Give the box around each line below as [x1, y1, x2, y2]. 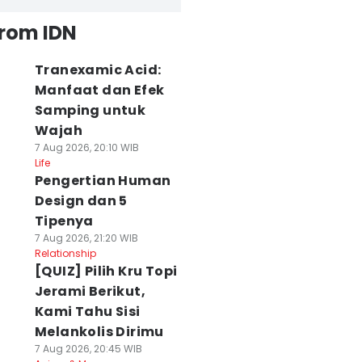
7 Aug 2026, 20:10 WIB [34, 141, 139, 154]
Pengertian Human [34, 171, 171, 190]
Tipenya [34, 212, 94, 230]
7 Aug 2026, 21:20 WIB [34, 231, 138, 245]
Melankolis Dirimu [34, 322, 164, 341]
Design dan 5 [34, 192, 128, 210]
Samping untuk [34, 101, 146, 120]
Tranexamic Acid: [34, 61, 162, 79]
